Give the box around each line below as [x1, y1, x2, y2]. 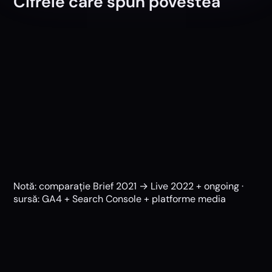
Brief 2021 [93, 179, 137, 192]
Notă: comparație [13, 179, 93, 192]
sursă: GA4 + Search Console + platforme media [13, 192, 226, 205]
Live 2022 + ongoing [151, 179, 240, 192]
